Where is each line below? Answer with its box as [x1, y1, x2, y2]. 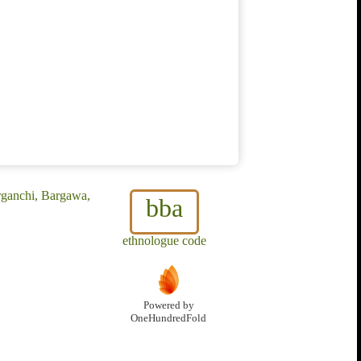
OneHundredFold [131, 313, 206, 325]
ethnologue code [122, 234, 206, 248]
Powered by [143, 300, 194, 312]
